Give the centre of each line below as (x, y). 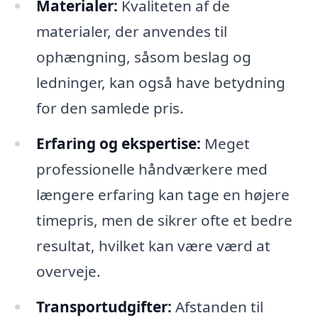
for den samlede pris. (110, 108)
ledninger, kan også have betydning (160, 83)
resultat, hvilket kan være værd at (153, 246)
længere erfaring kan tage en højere (163, 195)
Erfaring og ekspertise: (118, 144)
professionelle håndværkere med (152, 169)
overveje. (68, 272)
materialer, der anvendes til (131, 32)
